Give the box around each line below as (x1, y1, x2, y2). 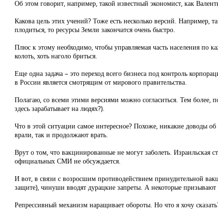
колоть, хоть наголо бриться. (15, 51, 97, 60)
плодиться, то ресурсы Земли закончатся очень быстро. (15, 25, 175, 34)
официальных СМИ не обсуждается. (15, 156, 121, 165)
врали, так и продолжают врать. (15, 130, 108, 139)
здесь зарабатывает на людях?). (15, 104, 105, 113)
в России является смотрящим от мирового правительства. (15, 77, 187, 87)
